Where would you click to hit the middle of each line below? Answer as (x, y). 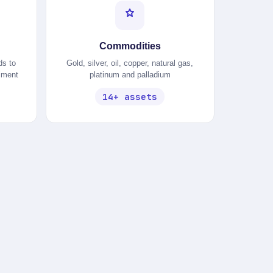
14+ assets (130, 97)
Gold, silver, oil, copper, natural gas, (130, 63)
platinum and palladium (130, 75)
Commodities (130, 46)
